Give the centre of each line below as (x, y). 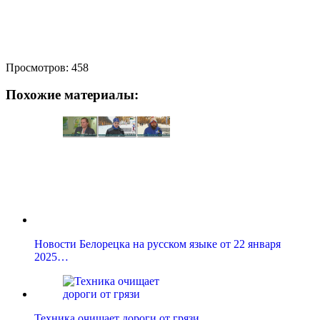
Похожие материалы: (72, 95)
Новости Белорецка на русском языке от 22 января (157, 244)
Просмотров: (37, 67)
